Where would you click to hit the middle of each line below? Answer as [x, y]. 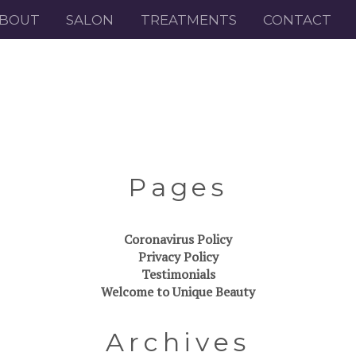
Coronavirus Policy [178, 239]
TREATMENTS [188, 19]
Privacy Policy [178, 256]
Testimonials [178, 274]
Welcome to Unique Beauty [178, 291]
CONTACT [298, 19]
